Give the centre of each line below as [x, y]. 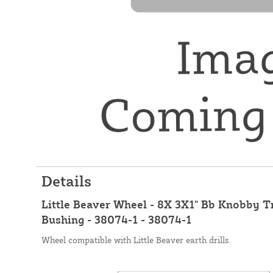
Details [66, 181]
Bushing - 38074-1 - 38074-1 [116, 219]
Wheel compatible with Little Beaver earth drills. [136, 239]
